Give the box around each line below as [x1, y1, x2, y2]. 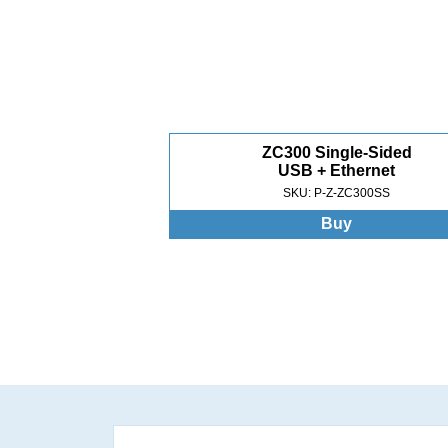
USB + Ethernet [278, 162, 396, 179]
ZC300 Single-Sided [261, 144, 412, 161]
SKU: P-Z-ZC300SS [283, 186, 391, 200]
